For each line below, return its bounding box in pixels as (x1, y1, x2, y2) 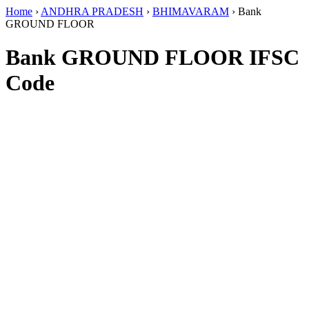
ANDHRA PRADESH (41, 6, 143, 17)
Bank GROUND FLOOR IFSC (6, 45, 299, 70)
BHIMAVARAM (152, 6, 229, 17)
